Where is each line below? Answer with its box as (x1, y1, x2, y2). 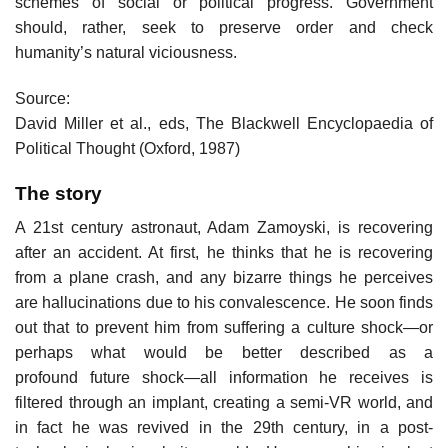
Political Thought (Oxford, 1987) (15, 139, 240, 157)
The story (15, 182, 102, 204)
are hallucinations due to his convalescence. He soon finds (15, 294, 433, 312)
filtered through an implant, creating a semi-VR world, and (15, 394, 433, 412)
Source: (15, 89, 70, 107)
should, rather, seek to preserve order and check (15, 19, 433, 37)
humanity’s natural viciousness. (15, 44, 237, 62)
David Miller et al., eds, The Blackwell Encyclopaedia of (15, 114, 433, 132)
